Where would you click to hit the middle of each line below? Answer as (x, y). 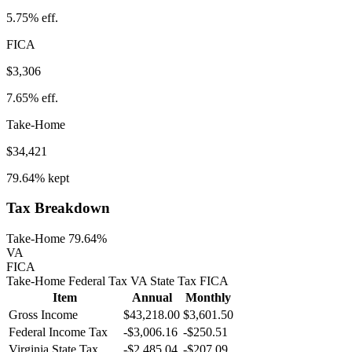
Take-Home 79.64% (57, 239)
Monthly (208, 298)
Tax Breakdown (58, 208)
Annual (152, 298)
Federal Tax (96, 281)
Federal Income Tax (58, 332)
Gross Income (43, 315)
